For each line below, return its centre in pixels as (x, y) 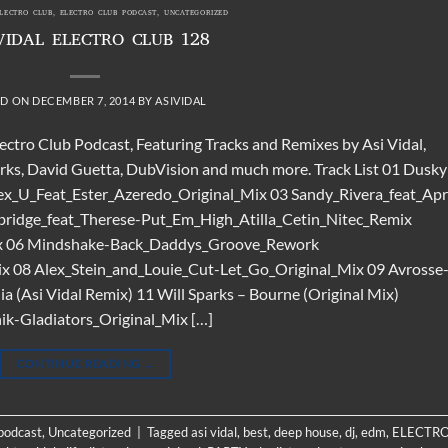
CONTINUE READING (79, 363)
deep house (306, 431)
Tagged (169, 431)
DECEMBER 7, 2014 (84, 100)
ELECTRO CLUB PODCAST (108, 13)
